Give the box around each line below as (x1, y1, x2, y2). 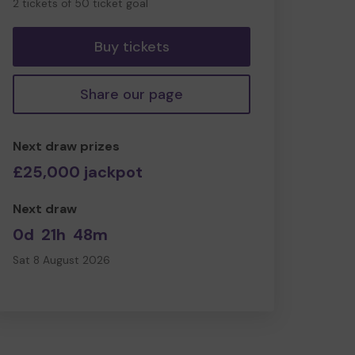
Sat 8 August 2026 (13, 253, 110, 267)
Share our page (80, 84, 183, 104)
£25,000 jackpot (13, 161, 143, 182)
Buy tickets (94, 36, 170, 56)
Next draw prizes (13, 137, 120, 155)
